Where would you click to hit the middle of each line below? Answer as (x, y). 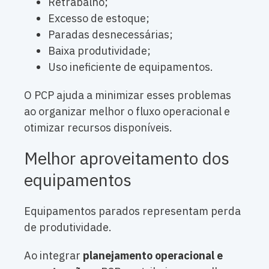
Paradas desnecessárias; (110, 35)
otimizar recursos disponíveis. (98, 128)
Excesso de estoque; (99, 19)
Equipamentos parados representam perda (132, 211)
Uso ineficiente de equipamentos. (131, 67)
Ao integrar (53, 256)
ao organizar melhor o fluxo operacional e (127, 112)
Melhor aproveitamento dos (127, 159)
